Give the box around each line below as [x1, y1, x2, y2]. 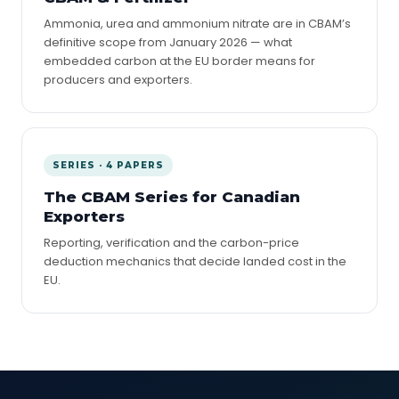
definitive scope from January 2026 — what [44, 34, 292, 51]
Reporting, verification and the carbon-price [44, 234, 299, 251]
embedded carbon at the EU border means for [44, 53, 315, 69]
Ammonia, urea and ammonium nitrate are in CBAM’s [44, 15, 351, 32]
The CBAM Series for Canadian [44, 188, 300, 206]
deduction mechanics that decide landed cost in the [44, 253, 346, 270]
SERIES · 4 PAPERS [53, 159, 164, 171]
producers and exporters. [44, 71, 192, 88]
